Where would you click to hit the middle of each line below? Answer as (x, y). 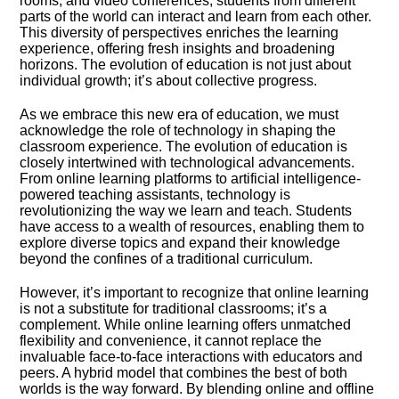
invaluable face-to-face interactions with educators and (191, 357)
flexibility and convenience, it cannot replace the (171, 341)
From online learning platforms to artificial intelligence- (191, 179)
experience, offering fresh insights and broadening (178, 49)
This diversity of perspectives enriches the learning (179, 33)
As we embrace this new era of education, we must (179, 114)
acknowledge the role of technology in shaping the (178, 130)
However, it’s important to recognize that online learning (195, 293)
